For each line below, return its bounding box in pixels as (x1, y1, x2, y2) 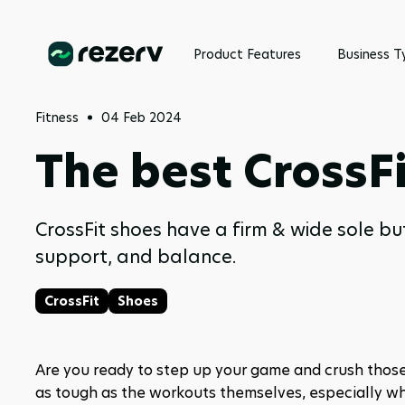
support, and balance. (35, 244, 236, 269)
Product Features (193, 45, 301, 63)
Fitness (35, 108, 79, 127)
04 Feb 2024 (101, 108, 182, 127)
